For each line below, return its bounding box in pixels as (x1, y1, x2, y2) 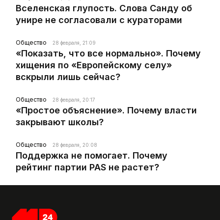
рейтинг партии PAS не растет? (16, 162, 159, 173)
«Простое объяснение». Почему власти (16, 105, 197, 116)
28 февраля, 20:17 (53, 97, 95, 103)
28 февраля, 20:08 (53, 142, 97, 148)
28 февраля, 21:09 (53, 40, 96, 46)
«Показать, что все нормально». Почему (16, 48, 201, 59)
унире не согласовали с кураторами (16, 15, 182, 26)
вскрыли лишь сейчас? (16, 72, 120, 82)
